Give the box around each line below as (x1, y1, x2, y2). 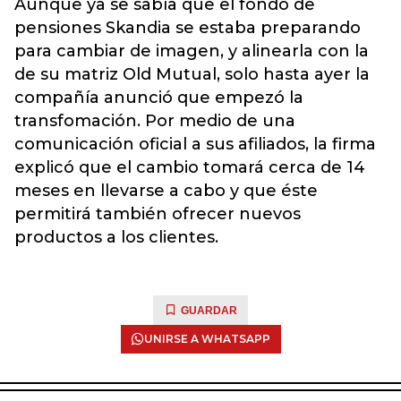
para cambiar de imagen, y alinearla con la (14, 41, 369, 61)
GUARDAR (181, 304, 237, 317)
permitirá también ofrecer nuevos (14, 204, 301, 224)
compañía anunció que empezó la (14, 88, 303, 107)
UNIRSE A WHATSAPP (143, 332, 270, 346)
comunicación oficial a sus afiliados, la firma (14, 134, 376, 154)
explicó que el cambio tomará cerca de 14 (14, 158, 365, 177)
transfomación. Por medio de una (14, 111, 295, 131)
